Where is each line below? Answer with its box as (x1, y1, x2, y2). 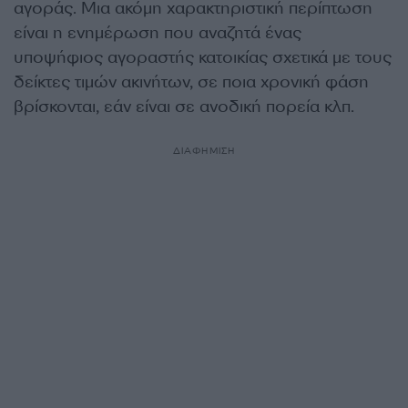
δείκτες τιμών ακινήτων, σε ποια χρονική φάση (14, 71, 369, 94)
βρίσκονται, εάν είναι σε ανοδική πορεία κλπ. (14, 96, 354, 118)
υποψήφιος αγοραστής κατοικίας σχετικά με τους (14, 46, 392, 69)
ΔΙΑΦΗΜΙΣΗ (172, 145, 236, 158)
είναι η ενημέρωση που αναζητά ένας (14, 22, 301, 45)
